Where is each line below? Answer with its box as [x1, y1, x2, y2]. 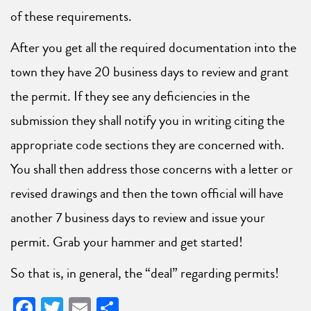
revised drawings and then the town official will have [10, 183, 283, 204]
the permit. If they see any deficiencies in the [10, 86, 250, 107]
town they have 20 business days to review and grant [10, 62, 289, 83]
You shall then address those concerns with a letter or [10, 159, 293, 180]
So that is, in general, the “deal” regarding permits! [10, 263, 279, 284]
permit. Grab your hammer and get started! [10, 232, 243, 253]
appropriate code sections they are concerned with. [10, 135, 285, 155]
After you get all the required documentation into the [10, 37, 296, 58]
